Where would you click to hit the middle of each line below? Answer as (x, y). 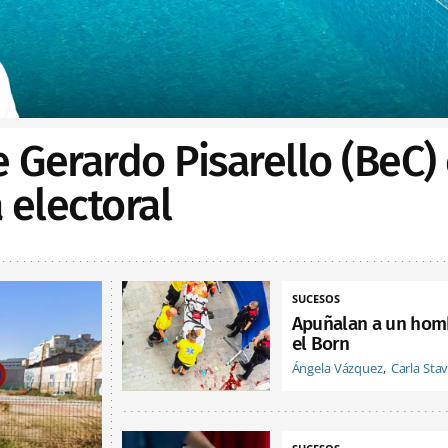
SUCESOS (315, 298)
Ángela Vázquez (337, 367)
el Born (320, 343)
